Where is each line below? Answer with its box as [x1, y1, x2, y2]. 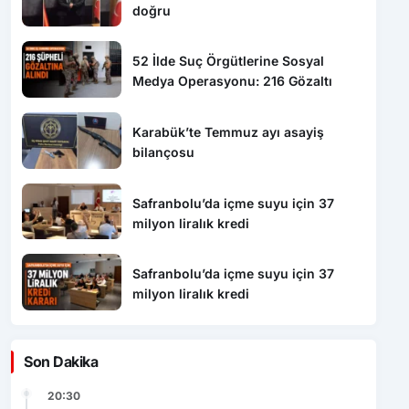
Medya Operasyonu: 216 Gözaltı [132, 73, 333, 89]
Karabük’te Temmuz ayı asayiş [132, 123, 325, 140]
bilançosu [132, 143, 195, 160]
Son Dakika [24, 352, 99, 372]
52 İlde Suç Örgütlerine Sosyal [132, 53, 325, 69]
